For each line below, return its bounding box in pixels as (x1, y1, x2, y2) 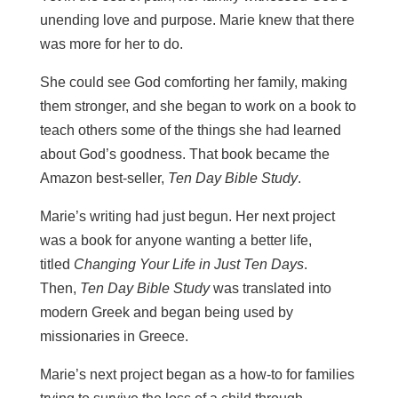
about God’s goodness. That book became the (39, 147, 330, 163)
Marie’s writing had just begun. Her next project (39, 209, 335, 225)
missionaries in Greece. (39, 329, 188, 345)
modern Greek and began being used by (39, 305, 293, 321)
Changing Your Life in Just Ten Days (73, 257, 304, 273)
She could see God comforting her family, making (39, 75, 347, 91)
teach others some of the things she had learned (39, 123, 341, 139)
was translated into (209, 281, 331, 297)
